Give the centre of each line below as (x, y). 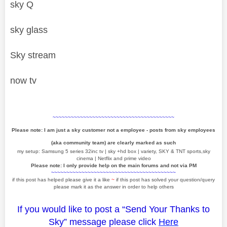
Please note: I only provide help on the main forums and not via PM (113, 165)
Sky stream (34, 55)
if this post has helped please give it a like (62, 179)
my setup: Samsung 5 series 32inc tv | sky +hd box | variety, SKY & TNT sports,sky (113, 151)
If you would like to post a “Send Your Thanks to (113, 209)
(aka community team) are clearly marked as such (113, 142)
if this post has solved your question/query (165, 179)
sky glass (30, 30)
